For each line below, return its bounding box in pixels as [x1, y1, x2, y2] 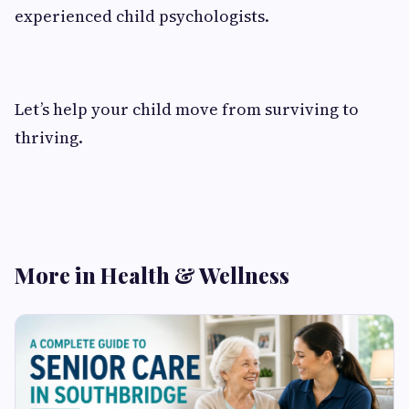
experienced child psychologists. [15, 4, 269, 27]
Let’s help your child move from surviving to [15, 97, 359, 121]
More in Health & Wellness [15, 259, 289, 289]
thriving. [15, 125, 83, 149]
